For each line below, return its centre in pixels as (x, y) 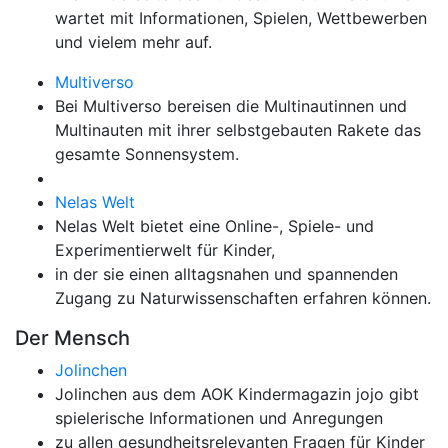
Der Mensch (72, 338)
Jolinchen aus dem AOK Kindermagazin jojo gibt (237, 394)
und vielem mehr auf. (133, 42)
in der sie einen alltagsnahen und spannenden (226, 274)
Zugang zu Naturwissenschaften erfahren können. (243, 298)
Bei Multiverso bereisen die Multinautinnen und (231, 106)
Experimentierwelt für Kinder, (165, 250)
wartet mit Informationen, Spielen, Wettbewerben (241, 18)
